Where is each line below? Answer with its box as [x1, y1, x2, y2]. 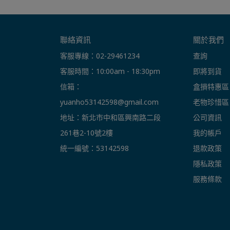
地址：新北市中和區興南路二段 [60, 112, 161, 123]
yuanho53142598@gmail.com [60, 97, 159, 107]
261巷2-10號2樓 [60, 128, 113, 138]
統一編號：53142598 [60, 143, 129, 154]
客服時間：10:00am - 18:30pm [60, 66, 160, 76]
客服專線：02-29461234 [60, 51, 140, 61]
